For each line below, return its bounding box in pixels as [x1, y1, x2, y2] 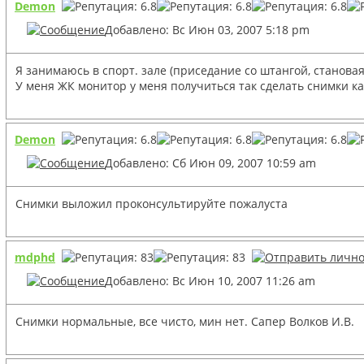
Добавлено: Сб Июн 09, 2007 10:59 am [105, 154, 316, 171]
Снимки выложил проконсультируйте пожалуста [15, 195, 288, 211]
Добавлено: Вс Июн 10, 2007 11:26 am [105, 272, 315, 288]
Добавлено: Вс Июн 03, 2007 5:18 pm [105, 21, 310, 37]
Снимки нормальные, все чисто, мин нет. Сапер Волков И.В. [15, 313, 354, 329]
